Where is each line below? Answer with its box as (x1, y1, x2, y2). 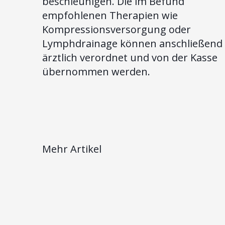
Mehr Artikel (42, 142, 101, 156)
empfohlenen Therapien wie (42, 8, 178, 22)
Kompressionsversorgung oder (42, 22, 191, 36)
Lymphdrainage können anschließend (42, 36, 222, 50)
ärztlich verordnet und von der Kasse (42, 50, 217, 64)
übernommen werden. (42, 64, 150, 78)
